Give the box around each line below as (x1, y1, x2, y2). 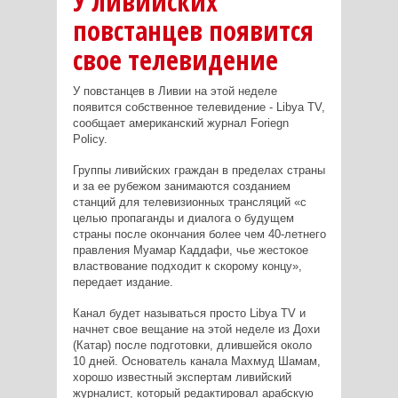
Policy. (72, 132, 107, 147)
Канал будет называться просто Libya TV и (72, 306, 306, 321)
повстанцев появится (72, 12, 314, 50)
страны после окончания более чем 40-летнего (72, 227, 326, 242)
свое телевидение (72, 42, 278, 79)
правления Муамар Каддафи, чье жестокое (72, 243, 308, 258)
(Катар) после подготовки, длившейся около (72, 338, 312, 353)
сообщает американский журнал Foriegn (72, 116, 289, 131)
